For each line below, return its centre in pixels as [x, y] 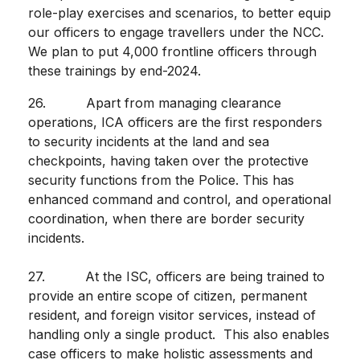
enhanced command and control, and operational [180, 200]
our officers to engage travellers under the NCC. [176, 33]
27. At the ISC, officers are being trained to [176, 277]
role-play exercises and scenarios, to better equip [180, 13]
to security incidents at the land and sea [149, 142]
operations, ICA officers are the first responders [175, 123]
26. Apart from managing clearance [155, 103]
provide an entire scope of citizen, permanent [168, 296]
